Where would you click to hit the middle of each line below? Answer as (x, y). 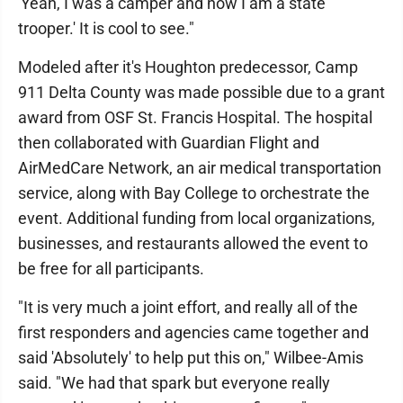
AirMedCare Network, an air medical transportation (200, 168)
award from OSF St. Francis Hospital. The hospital (195, 118)
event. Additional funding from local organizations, (197, 219)
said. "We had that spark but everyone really (174, 383)
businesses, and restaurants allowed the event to (193, 244)
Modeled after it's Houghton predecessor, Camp (188, 67)
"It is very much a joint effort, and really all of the (188, 308)
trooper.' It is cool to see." (106, 29)
